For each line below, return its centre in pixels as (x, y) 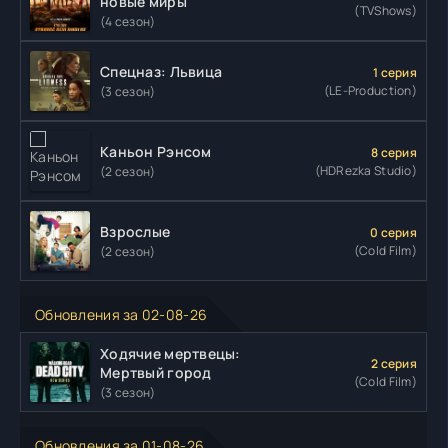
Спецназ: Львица (161, 72)
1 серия (395, 72)
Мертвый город (156, 372)
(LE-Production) (370, 90)
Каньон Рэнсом (156, 152)
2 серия (394, 363)
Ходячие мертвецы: (170, 353)
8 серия (394, 152)
